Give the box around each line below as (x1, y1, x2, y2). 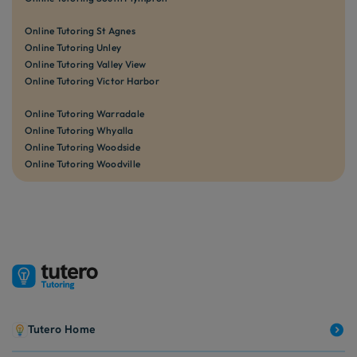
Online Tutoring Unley (25, 41, 122, 53)
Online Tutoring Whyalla (25, 124, 134, 136)
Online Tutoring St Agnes (25, 24, 135, 37)
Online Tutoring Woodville (25, 157, 140, 170)
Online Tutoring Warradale (25, 107, 144, 120)
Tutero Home (28, 322, 96, 337)
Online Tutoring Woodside (25, 140, 140, 153)
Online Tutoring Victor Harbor (25, 74, 159, 87)
